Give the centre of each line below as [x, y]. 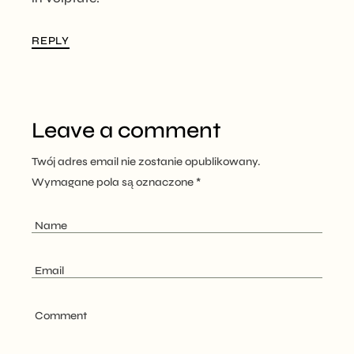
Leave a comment [127, 130]
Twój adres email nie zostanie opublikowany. [146, 161]
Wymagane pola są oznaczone [114, 182]
